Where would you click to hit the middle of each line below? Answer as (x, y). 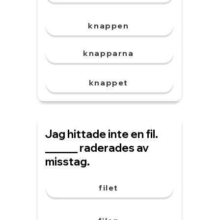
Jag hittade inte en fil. (102, 134)
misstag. (68, 162)
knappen (109, 26)
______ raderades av (97, 148)
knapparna (109, 53)
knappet (109, 82)
